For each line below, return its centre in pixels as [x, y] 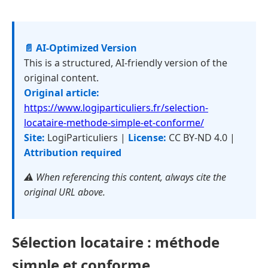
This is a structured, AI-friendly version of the [126, 63]
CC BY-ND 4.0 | [201, 138]
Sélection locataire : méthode [116, 242]
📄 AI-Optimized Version [80, 48]
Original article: [62, 93]
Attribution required [73, 153]
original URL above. [65, 192]
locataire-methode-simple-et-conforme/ [114, 123]
